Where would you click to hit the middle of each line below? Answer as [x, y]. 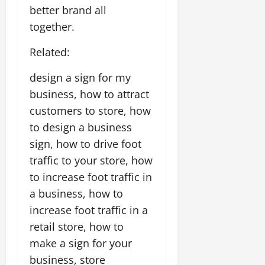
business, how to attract [89, 94]
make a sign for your [81, 243]
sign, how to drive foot [85, 143]
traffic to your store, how [91, 160]
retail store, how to [77, 226]
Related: [50, 52]
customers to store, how [90, 110]
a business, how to [76, 193]
